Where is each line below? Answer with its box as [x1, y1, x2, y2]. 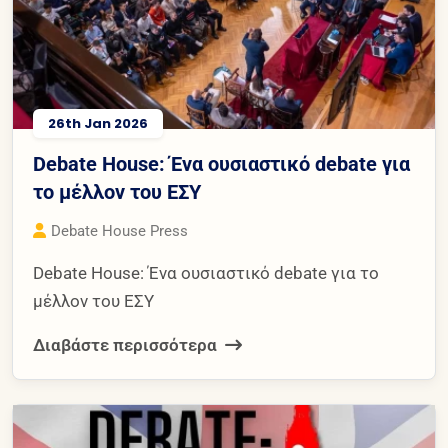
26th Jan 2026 [48, 113, 148, 133]
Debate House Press [51, 221, 188, 240]
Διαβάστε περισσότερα [33, 334, 221, 355]
